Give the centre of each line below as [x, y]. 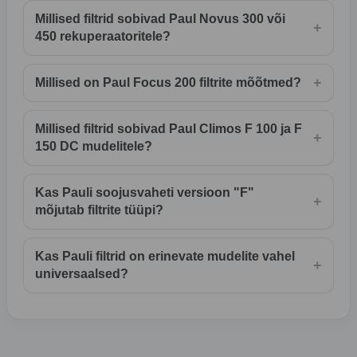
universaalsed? [82, 274]
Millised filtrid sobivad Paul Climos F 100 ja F [169, 129]
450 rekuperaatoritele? [103, 37]
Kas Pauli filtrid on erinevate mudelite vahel [165, 257]
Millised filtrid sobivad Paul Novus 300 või [160, 19]
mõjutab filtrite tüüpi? [99, 210]
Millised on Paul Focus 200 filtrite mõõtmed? [168, 83]
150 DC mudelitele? [94, 147]
